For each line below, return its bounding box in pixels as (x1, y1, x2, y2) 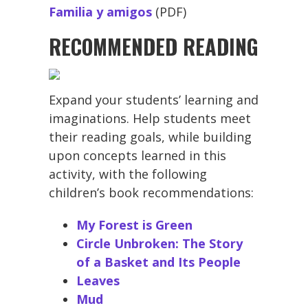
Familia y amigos (49, 3, 152, 20)
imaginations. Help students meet (49, 109, 251, 126)
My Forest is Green (76, 216, 192, 233)
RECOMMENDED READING (49, 30, 258, 62)
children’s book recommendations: (49, 184, 254, 201)
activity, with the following (49, 165, 207, 182)
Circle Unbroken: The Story (76, 234, 243, 252)
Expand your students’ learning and (49, 91, 258, 108)
